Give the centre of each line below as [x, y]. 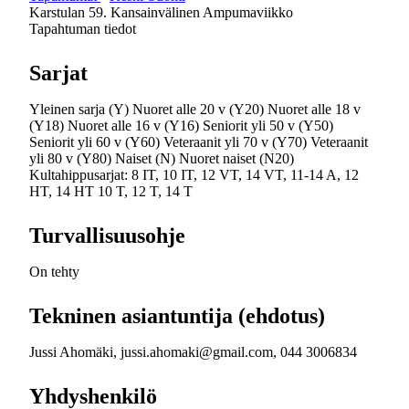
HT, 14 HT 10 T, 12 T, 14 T [111, 191]
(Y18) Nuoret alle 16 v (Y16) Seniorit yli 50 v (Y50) [181, 126]
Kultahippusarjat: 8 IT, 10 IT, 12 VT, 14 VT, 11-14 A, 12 [194, 175]
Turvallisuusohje [107, 236]
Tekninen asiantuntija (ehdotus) [177, 316]
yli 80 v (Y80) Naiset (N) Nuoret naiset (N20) [162, 158]
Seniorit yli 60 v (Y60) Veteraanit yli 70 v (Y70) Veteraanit [199, 142]
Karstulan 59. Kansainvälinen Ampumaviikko [161, 12]
